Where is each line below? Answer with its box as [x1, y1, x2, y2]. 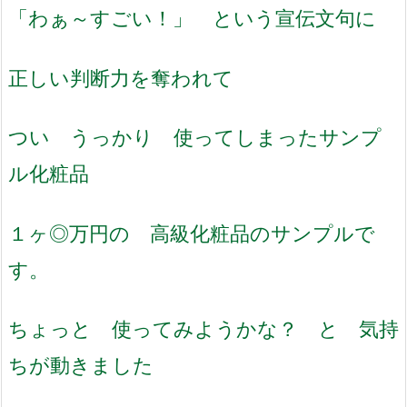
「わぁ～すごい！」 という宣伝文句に [8, 5, 376, 30]
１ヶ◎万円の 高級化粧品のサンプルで [8, 220, 375, 245]
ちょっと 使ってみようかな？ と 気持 [8, 316, 399, 342]
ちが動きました [8, 352, 154, 378]
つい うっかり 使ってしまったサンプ [8, 124, 382, 150]
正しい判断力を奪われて [8, 65, 233, 90]
